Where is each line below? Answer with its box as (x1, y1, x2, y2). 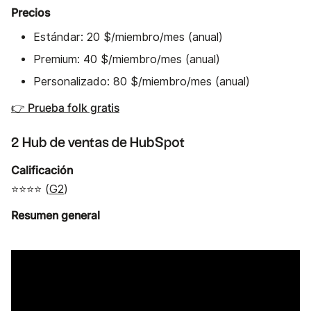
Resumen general (11, 208, 100, 223)
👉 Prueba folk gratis (11, 100, 119, 115)
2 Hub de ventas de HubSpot (11, 135, 185, 150)
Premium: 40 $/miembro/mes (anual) (33, 52, 220, 66)
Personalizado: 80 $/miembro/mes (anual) (33, 74, 250, 88)
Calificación (11, 162, 73, 177)
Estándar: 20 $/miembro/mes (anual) (33, 30, 223, 44)
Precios (11, 5, 50, 19)
